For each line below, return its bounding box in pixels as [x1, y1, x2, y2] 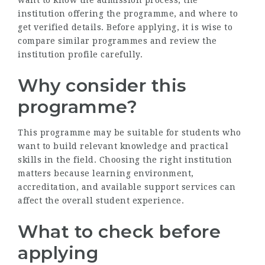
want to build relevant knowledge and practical [18, 141, 228, 151]
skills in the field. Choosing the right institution [18, 155, 232, 164]
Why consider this [18, 75, 187, 96]
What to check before [18, 221, 221, 243]
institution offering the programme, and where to [18, 9, 238, 18]
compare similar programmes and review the [18, 36, 217, 46]
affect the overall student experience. [18, 196, 184, 205]
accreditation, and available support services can [18, 182, 236, 192]
